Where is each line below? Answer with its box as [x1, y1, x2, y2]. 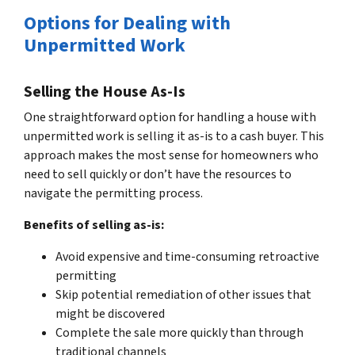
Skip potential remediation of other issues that [55, 285, 311, 303]
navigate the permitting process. [24, 184, 203, 202]
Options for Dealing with [24, 9, 231, 37]
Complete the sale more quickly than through [55, 323, 303, 342]
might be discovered [55, 304, 165, 323]
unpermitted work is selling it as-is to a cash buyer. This [24, 127, 324, 145]
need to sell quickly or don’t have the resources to [24, 165, 292, 183]
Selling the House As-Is [24, 80, 185, 103]
